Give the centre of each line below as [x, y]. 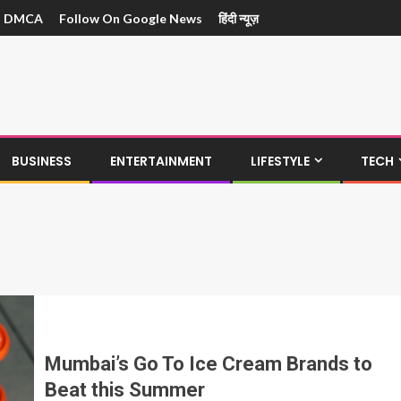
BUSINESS [42, 161]
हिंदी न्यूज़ [239, 19]
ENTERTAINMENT [161, 161]
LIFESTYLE [280, 161]
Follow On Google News [131, 19]
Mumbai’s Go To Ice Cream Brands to [209, 364]
